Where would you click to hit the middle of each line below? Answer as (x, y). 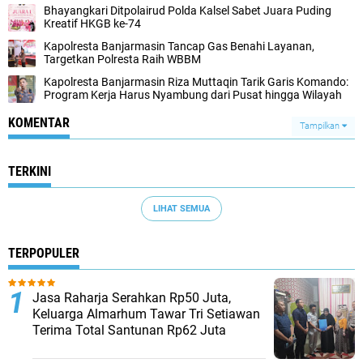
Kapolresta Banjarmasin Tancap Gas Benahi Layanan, (179, 46)
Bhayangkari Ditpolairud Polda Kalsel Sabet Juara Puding (188, 11)
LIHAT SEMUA (181, 208)
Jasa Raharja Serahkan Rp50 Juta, (132, 298)
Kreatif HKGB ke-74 (92, 23)
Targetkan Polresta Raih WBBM (122, 59)
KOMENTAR (39, 123)
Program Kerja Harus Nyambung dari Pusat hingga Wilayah (193, 95)
